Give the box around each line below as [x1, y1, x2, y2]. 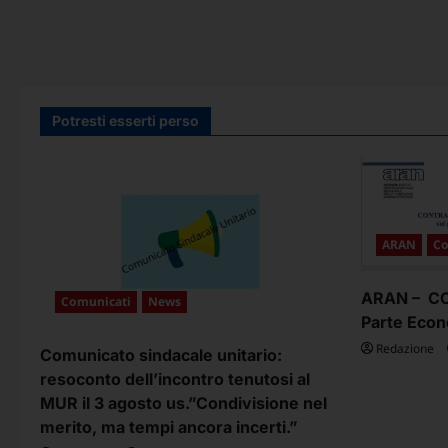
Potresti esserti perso [52, 112, 199, 130]
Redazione [376, 340, 434, 358]
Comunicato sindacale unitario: [40, 345, 282, 366]
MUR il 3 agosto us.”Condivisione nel [40, 393, 327, 414]
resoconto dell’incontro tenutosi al [40, 369, 310, 390]
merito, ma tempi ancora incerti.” [40, 417, 298, 438]
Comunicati [61, 293, 131, 311]
